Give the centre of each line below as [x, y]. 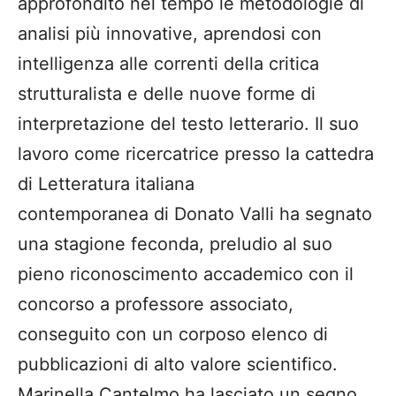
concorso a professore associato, [156, 304]
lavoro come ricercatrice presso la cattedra [196, 153]
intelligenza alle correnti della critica [168, 63]
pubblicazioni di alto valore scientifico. [178, 364]
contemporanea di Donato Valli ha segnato [195, 213]
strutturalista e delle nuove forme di [167, 93]
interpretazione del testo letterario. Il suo [188, 123]
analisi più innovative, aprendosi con [170, 33]
